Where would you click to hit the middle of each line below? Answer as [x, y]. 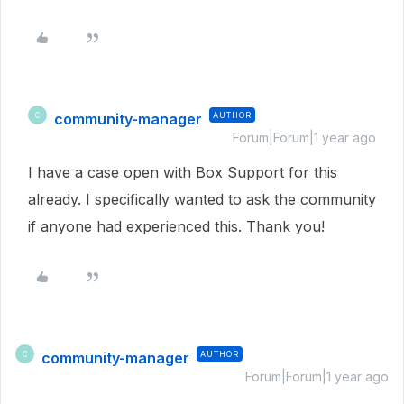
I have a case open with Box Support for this [183, 172]
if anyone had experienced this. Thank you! [176, 226]
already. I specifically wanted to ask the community [202, 199]
